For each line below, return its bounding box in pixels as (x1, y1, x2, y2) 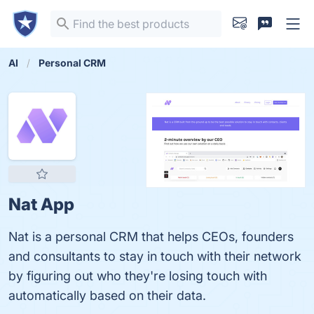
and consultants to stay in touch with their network (8, 249, 301, 264)
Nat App (8, 194, 74, 214)
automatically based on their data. (8, 288, 206, 303)
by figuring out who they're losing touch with (8, 268, 267, 283)
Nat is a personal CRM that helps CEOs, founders (8, 229, 294, 244)
